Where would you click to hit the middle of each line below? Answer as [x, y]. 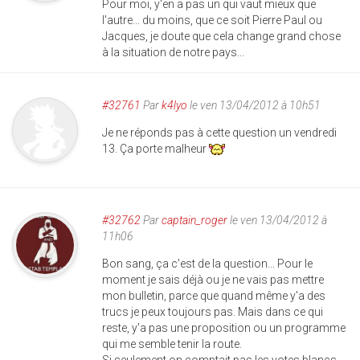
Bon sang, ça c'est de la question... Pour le [207, 264]
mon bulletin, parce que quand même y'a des [214, 296]
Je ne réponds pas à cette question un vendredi [219, 133]
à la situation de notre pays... [173, 52]
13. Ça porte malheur [155, 149]
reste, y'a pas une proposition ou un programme [224, 328]
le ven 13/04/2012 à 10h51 [254, 105]
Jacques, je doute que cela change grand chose [221, 36]
